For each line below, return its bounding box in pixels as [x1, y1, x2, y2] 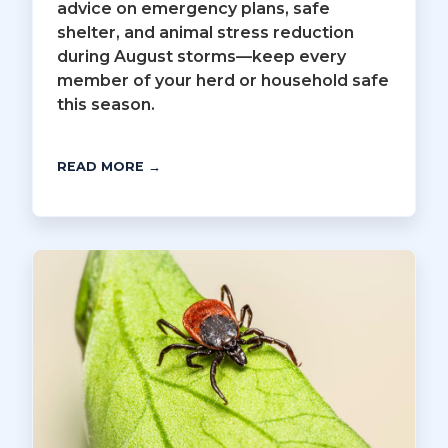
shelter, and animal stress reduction [57, 22, 354, 42]
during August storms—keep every [57, 46, 346, 66]
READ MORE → [57, 158, 161, 174]
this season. [57, 94, 155, 114]
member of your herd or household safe [57, 70, 389, 90]
